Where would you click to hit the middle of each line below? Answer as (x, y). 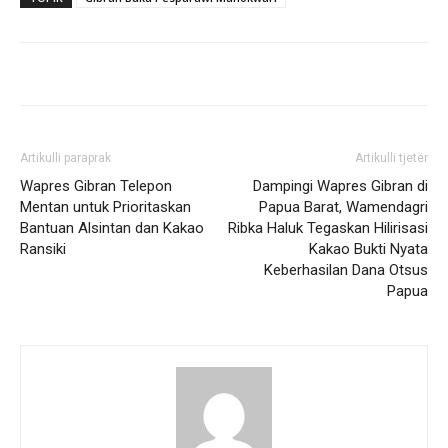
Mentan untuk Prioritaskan (105, 207)
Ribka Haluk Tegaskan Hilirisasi (328, 228)
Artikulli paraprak (65, 158)
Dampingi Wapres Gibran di (340, 186)
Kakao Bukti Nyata (368, 249)
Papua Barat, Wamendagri (343, 207)
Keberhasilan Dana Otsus (346, 270)
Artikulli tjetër (391, 158)
